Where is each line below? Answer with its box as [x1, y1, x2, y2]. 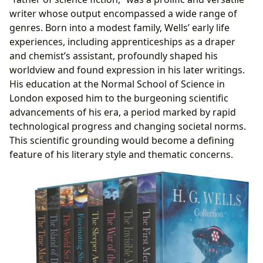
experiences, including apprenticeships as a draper [9, 35, 235, 48]
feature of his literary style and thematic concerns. [9, 147, 233, 161]
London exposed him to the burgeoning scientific [9, 91, 228, 104]
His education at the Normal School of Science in [9, 77, 225, 90]
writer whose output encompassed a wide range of [9, 6, 237, 20]
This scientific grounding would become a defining [9, 133, 234, 147]
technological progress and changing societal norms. [9, 119, 246, 133]
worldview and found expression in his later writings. [9, 63, 245, 76]
